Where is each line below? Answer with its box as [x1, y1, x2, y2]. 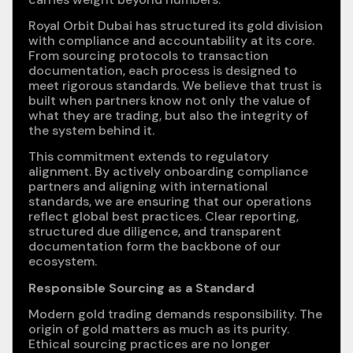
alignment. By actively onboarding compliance [28, 163, 308, 180]
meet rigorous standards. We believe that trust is [28, 76, 321, 94]
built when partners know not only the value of [28, 91, 310, 109]
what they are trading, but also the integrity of [28, 106, 308, 124]
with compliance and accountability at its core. [28, 32, 314, 49]
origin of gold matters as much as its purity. [28, 321, 289, 338]
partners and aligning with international [28, 178, 268, 195]
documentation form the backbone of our [28, 238, 281, 255]
